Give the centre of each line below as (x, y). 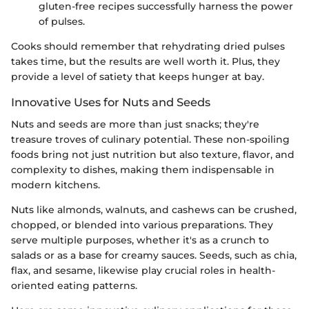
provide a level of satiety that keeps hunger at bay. (138, 77)
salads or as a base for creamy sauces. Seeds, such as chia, (154, 256)
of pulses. (62, 21)
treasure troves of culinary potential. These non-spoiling (150, 140)
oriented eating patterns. (74, 286)
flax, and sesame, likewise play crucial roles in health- (143, 271)
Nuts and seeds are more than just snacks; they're (135, 124)
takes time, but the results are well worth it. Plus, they (146, 61)
